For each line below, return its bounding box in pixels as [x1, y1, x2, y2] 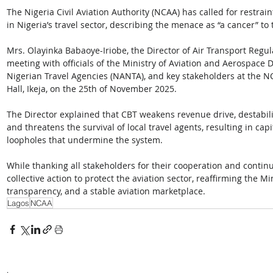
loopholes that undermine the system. [7, 134, 163, 146]
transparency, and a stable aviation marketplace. [7, 185, 205, 197]
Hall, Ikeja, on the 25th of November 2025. [7, 83, 179, 95]
